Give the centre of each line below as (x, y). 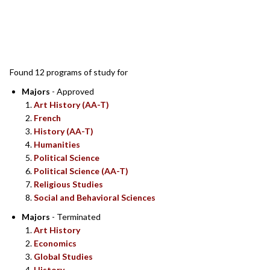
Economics (55, 243)
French (47, 118)
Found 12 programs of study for (69, 72)
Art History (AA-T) (71, 105)
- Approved (72, 92)
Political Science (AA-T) (81, 171)
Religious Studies (68, 184)
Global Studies (63, 257)
